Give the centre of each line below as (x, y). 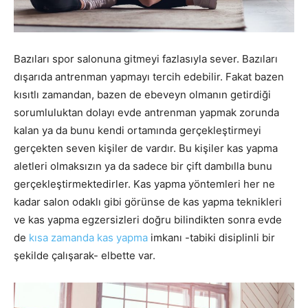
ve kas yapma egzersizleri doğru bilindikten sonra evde (148, 220)
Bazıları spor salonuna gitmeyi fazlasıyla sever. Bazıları (146, 59)
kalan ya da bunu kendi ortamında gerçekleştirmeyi (137, 130)
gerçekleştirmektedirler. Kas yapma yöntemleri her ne (144, 184)
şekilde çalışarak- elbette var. (85, 255)
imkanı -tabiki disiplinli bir (211, 238)
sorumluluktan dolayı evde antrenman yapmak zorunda (146, 112)
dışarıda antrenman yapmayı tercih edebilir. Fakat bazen (149, 77)
